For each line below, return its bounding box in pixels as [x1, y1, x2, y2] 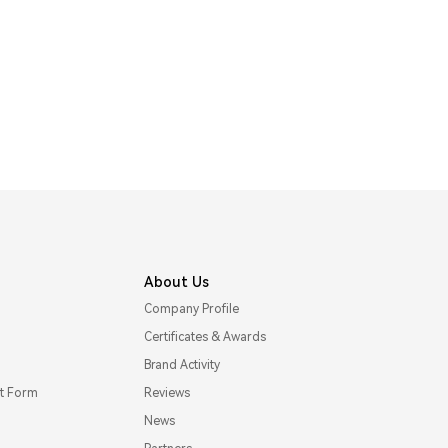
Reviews [143, 385, 190, 400]
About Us [143, 273, 209, 290]
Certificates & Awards [143, 329, 266, 344]
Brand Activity [143, 357, 220, 372]
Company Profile [143, 301, 239, 316]
